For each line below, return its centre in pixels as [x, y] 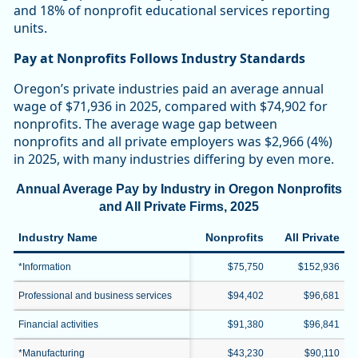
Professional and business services [95, 296]
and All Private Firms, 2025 [179, 207]
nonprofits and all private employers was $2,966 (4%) [173, 142]
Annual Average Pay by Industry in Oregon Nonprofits [179, 189]
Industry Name [58, 238]
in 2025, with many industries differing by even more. [174, 159]
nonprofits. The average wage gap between [145, 124]
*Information [45, 267]
